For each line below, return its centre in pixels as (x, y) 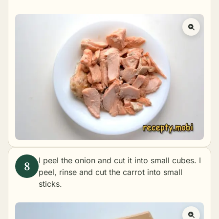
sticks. (50, 184)
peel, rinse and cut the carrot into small (110, 172)
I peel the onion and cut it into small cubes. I (120, 161)
